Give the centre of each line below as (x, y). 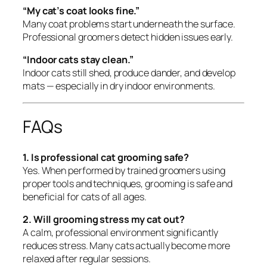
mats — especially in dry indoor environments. (119, 86)
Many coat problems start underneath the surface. (129, 24)
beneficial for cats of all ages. (85, 196)
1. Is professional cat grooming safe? (106, 157)
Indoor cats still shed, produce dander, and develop (129, 73)
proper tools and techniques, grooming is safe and (128, 183)
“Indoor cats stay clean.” (78, 60)
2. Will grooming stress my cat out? (104, 220)
